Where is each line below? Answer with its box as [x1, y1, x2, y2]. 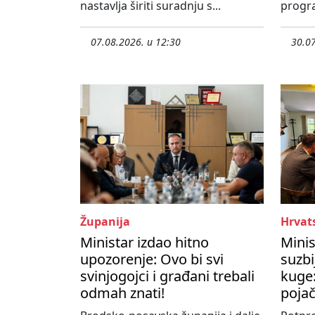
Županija [80, 214, 130, 230]
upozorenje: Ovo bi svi [80, 250, 224, 269]
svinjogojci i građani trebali [80, 266, 255, 286]
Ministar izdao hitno [80, 233, 209, 252]
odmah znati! [80, 283, 165, 303]
